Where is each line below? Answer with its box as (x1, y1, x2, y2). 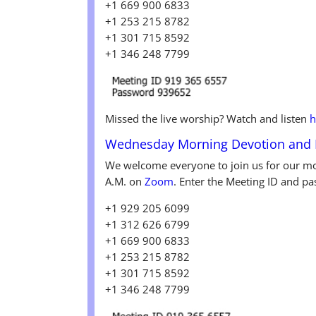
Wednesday (105, 135, 178, 153)
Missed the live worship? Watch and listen (105, 111, 310, 126)
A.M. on (105, 174, 145, 189)
